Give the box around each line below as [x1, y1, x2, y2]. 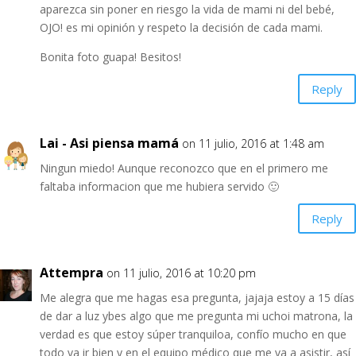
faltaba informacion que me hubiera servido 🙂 [40, 179, 279, 194]
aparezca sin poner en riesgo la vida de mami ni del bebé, [40, 2, 335, 17]
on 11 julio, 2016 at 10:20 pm [106, 265, 256, 281]
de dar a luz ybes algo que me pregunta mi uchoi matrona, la [40, 308, 353, 323]
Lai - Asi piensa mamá [40, 134, 179, 152]
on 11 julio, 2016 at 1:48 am [182, 136, 324, 151]
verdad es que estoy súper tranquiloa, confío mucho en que [40, 327, 346, 342]
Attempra [40, 264, 103, 281]
